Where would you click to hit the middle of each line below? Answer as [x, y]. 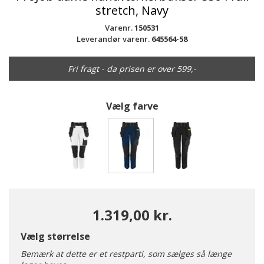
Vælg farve [132, 106]
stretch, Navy [132, 10]
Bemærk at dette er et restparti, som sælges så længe [126, 254]
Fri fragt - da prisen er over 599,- [132, 69]
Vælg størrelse [55, 236]
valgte [145, 186]
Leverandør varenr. [114, 39]
